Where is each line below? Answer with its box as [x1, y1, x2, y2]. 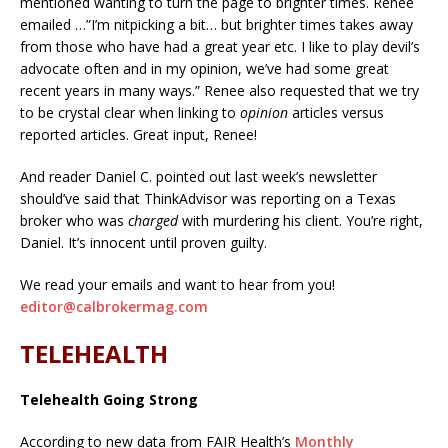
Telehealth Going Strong [20, 389, 198, 409]
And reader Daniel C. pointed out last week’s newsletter [20, 166, 377, 186]
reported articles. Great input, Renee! [20, 124, 257, 144]
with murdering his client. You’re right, [178, 210, 423, 230]
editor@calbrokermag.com [20, 296, 208, 316]
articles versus [288, 102, 384, 122]
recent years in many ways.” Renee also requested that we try [20, 80, 419, 100]
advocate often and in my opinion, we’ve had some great [20, 58, 389, 78]
